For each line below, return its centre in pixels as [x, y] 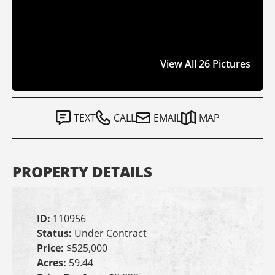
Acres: [53, 263]
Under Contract [110, 233]
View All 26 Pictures [205, 64]
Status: [56, 233]
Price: [52, 248]
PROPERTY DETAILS [82, 172]
